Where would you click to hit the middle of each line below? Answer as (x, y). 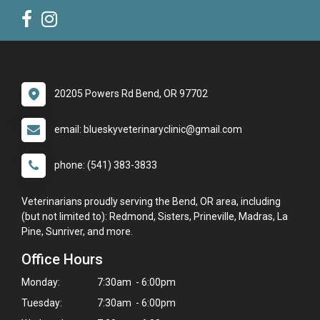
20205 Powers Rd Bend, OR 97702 (131, 94)
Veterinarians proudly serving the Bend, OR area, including (151, 202)
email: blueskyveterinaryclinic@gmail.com (148, 130)
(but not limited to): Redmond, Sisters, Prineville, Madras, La (155, 217)
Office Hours (62, 260)
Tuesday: (42, 303)
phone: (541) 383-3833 (106, 165)
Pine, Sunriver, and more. (78, 232)
